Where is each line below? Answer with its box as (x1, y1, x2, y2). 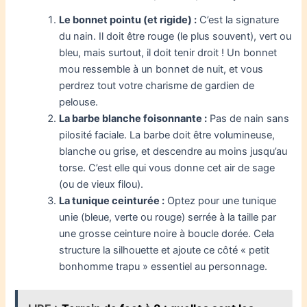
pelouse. (59, 95, 99, 108)
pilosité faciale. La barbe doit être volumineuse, (59, 128, 275, 141)
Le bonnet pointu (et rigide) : (59, 13, 197, 26)
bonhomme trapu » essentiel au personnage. (59, 260, 268, 273)
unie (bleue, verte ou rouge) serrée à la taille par (59, 210, 277, 223)
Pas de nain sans (207, 112, 290, 125)
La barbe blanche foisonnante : (59, 112, 208, 125)
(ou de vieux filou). (59, 177, 144, 191)
